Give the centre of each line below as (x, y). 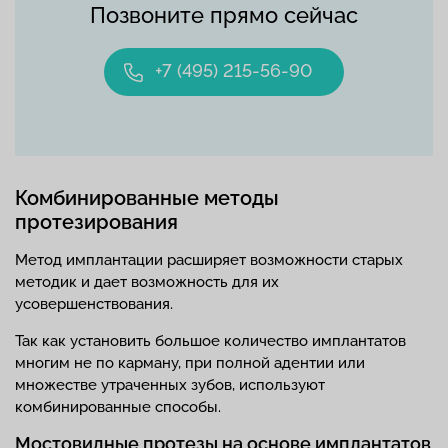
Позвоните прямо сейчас (224, 15)
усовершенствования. (94, 304)
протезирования (96, 222)
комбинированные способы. (118, 407)
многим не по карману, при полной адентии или (190, 363)
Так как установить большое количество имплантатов (210, 341)
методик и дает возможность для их (147, 282)
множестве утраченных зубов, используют (170, 385)
